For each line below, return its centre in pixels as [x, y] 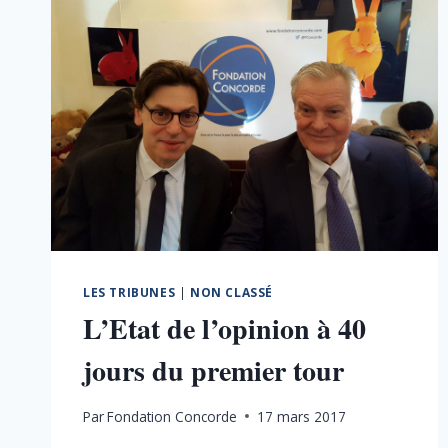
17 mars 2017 [302, 416]
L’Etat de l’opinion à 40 [224, 328]
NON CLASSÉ [231, 291]
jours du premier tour [213, 370]
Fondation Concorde [172, 416]
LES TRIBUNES [129, 291]
